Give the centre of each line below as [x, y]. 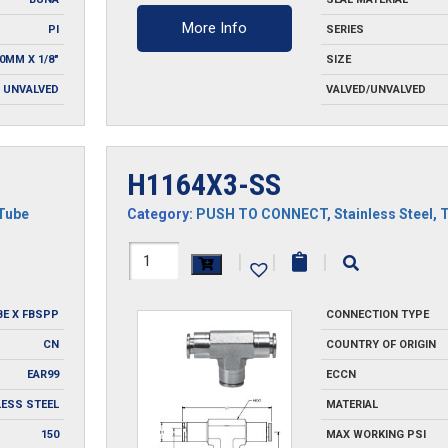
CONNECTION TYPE [377, 315]
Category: [161, 214]
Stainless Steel [383, 214]
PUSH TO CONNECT [261, 214]
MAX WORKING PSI [375, 435]
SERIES [344, 29]
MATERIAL [351, 405]
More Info [215, 27]
